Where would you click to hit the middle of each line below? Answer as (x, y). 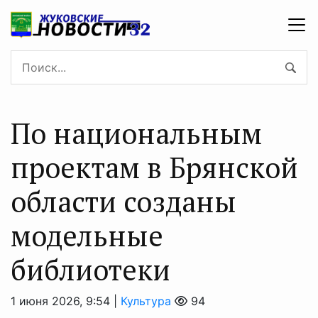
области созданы (124, 201)
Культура (146, 301)
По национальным (136, 133)
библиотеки (91, 269)
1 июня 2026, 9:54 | (66, 301)
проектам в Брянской (154, 167)
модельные (87, 235)
